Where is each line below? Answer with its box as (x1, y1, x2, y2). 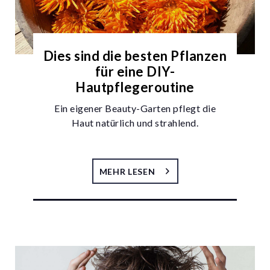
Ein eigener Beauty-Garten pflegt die (54, 102, 216, 114)
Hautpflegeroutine (75, 78, 195, 95)
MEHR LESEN (99, 166, 155, 177)
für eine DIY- (95, 63, 175, 80)
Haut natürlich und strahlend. (71, 116, 199, 128)
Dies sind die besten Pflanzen (43, 47, 227, 64)
